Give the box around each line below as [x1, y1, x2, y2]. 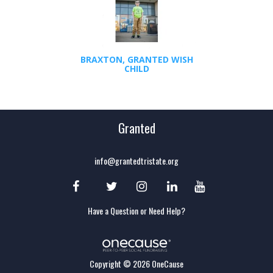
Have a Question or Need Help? [88, 204, 185, 218]
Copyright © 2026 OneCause [90, 257, 183, 271]
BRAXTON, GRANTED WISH [80, 54, 193, 66]
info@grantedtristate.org [94, 154, 179, 168]
